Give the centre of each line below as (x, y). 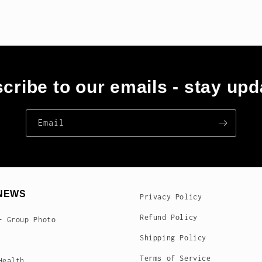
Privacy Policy (171, 197)
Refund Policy (169, 217)
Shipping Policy (173, 238)
